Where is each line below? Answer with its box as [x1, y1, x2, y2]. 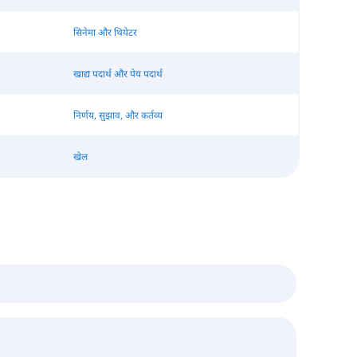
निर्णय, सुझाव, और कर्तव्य [73, 108, 163, 122]
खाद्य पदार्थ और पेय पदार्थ [73, 66, 163, 80]
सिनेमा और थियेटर [73, 25, 137, 39]
